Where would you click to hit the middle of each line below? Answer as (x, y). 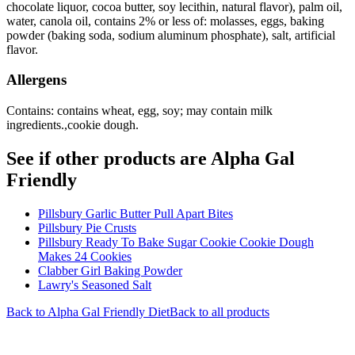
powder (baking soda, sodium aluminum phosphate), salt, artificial (171, 35)
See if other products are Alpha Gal (151, 159)
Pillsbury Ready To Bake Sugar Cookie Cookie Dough (176, 242)
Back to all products (219, 312)
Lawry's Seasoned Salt (95, 285)
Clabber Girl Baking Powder (110, 271)
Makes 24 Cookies (85, 256)
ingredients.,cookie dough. (73, 125)
